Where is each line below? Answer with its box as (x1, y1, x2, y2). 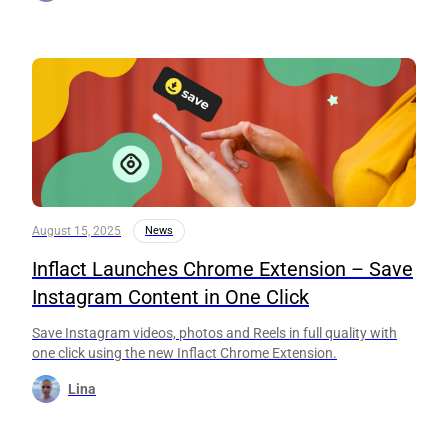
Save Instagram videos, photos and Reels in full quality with (32, 325, 397, 342)
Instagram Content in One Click (32, 285, 309, 310)
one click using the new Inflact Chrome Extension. (32, 345, 337, 362)
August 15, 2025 (32, 224, 121, 239)
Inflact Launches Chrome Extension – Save (32, 257, 413, 282)
